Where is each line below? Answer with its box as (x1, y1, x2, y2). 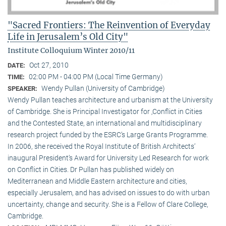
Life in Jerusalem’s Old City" (8, 31, 128, 42)
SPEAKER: (8, 84, 39, 92)
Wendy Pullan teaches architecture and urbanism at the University (8, 95, 213, 104)
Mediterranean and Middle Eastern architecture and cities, (8, 177, 187, 185)
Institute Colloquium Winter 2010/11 (8, 45, 135, 55)
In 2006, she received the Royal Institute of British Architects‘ (8, 142, 195, 150)
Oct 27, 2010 (29, 61, 69, 69)
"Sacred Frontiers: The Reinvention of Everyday (8, 19, 210, 31)
